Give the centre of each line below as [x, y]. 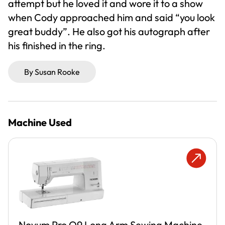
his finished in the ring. [57, 45]
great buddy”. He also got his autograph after [109, 31]
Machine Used [40, 122]
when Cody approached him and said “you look [111, 17]
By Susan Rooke [52, 72]
